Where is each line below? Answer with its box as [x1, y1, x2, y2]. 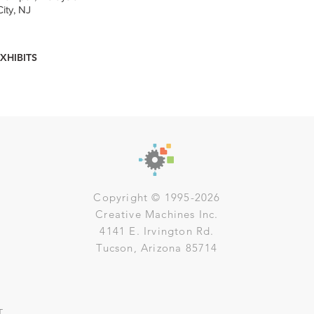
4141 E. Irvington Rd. [100, 224, 214, 238]
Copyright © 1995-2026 [93, 191, 221, 204]
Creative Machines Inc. [95, 207, 219, 221]
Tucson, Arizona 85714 [96, 241, 218, 254]
